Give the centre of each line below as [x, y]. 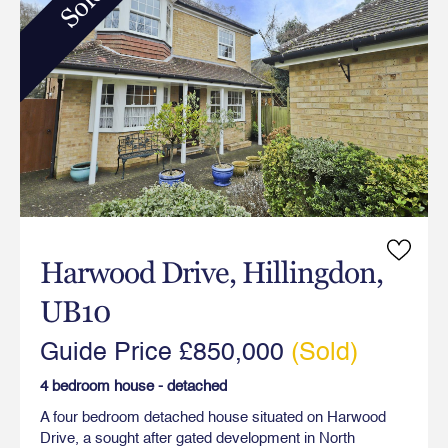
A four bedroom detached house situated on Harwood [213, 417]
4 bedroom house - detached [133, 386]
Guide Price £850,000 [162, 353]
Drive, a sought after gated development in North [197, 438]
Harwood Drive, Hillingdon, [211, 272]
